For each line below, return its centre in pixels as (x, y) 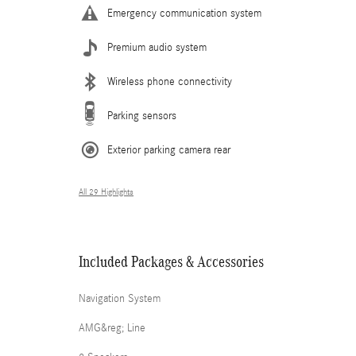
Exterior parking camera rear (169, 150)
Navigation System (120, 298)
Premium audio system (157, 47)
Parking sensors (142, 116)
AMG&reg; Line (112, 328)
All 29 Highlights (106, 192)
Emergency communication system (184, 13)
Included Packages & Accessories (171, 261)
